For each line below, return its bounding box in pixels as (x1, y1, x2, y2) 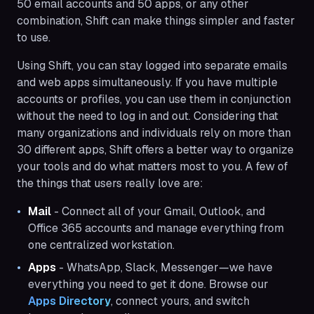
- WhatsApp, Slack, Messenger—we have (56, 260, 273, 275)
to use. (17, 30, 50, 46)
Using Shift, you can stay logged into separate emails (17, 58, 287, 74)
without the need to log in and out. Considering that (17, 109, 278, 124)
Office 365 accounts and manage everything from (28, 221, 284, 236)
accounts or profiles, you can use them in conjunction (17, 92, 291, 107)
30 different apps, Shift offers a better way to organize (17, 142, 294, 158)
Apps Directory (28, 294, 111, 309)
